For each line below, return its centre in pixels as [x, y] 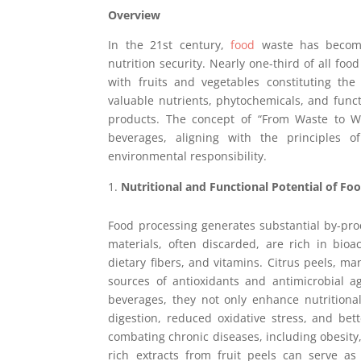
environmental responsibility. [188, 156]
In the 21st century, [170, 44]
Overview [135, 15]
